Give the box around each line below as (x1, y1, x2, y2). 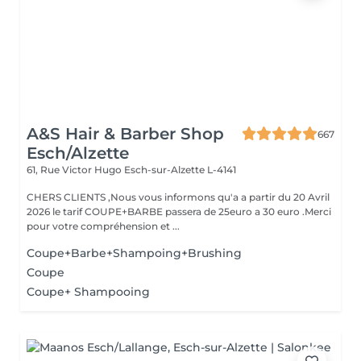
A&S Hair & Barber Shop (27, 124, 224, 143)
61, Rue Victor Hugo (27, 164, 124, 176)
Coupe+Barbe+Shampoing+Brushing (27, 246, 242, 260)
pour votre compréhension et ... (27, 220, 180, 232)
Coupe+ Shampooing (27, 284, 150, 299)
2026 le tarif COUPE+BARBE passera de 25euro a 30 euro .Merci (27, 205, 331, 218)
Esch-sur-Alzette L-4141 (124, 164, 236, 176)
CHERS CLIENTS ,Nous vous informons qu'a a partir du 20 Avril (27, 191, 330, 203)
